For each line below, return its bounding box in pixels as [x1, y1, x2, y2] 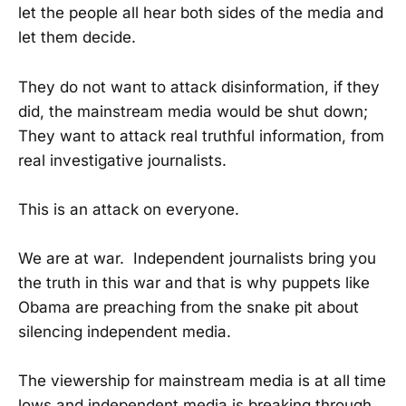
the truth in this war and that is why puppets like [18, 273, 370, 292]
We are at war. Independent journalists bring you [18, 248, 376, 267]
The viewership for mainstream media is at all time [18, 372, 386, 391]
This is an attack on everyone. [18, 199, 239, 218]
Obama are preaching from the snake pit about [18, 297, 359, 316]
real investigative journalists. [18, 150, 227, 169]
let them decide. [18, 28, 136, 47]
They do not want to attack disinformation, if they [18, 77, 380, 96]
